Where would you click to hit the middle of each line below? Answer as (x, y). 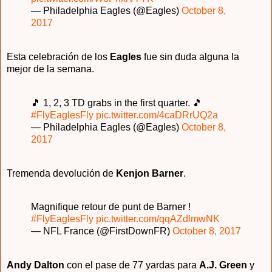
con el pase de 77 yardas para (132, 265)
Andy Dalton (36, 265)
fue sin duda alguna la (190, 56)
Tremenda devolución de (61, 173)
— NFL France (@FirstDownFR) (102, 231)
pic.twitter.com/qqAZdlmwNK (158, 219)
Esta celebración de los (57, 56)
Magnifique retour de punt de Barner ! (111, 207)
